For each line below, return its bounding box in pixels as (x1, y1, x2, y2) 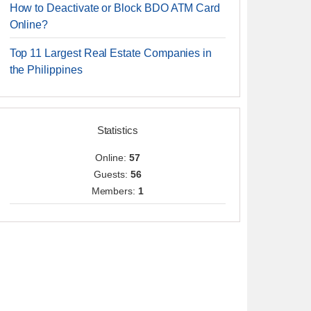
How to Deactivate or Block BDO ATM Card (9, 2, 221, 14)
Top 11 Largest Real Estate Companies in (9, 47, 212, 59)
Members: (91, 185, 139, 196)
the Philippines (9, 64, 83, 76)
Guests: (94, 169, 131, 180)
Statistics (96, 124, 138, 136)
